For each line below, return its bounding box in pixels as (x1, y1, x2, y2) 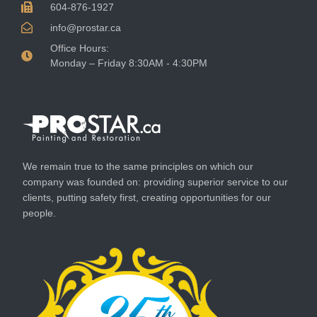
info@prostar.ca (50, 21, 121, 33)
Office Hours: (50, 42, 109, 54)
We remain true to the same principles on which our (23, 160, 253, 172)
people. (23, 207, 56, 219)
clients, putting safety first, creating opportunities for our (23, 191, 271, 203)
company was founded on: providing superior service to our (23, 175, 288, 188)
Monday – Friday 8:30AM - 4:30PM (50, 57, 207, 69)
